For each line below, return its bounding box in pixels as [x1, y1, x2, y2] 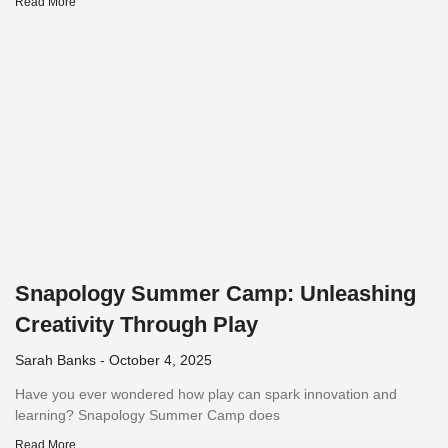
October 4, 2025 [105, 352, 212, 369]
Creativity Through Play [15, 312, 258, 338]
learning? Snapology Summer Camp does [15, 407, 280, 424]
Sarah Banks [15, 352, 100, 369]
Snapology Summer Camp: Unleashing [15, 281, 416, 307]
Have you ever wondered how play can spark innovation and [15, 386, 397, 403]
